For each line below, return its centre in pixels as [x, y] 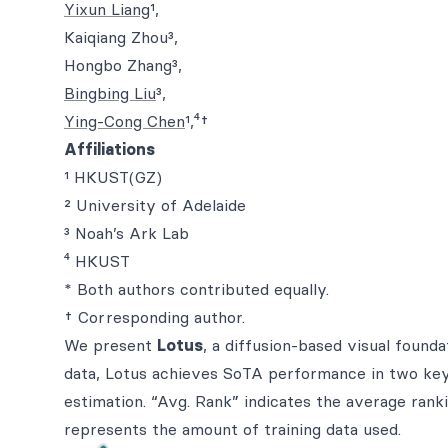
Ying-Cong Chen [124, 121]
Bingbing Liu [110, 93]
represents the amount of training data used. [232, 429]
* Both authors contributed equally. [196, 289]
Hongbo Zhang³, [123, 65]
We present [110, 345]
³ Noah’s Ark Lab [126, 233]
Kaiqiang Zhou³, [121, 37]
